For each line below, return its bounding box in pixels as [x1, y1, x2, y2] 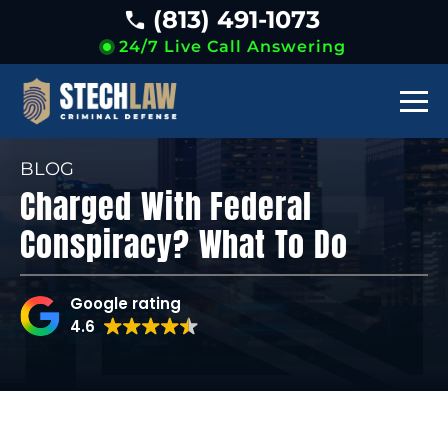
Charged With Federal [20, 182, 313, 231]
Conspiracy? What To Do [20, 220, 349, 269]
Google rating [70, 293, 181, 314]
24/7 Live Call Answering [118, 37, 346, 56]
